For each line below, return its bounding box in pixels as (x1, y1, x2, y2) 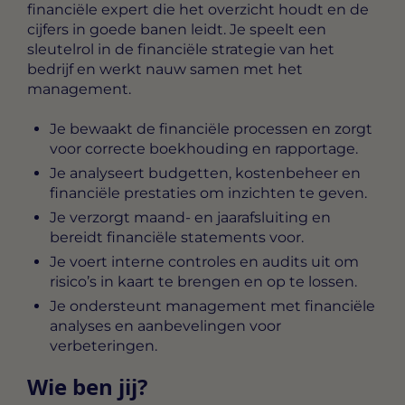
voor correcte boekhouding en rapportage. (50, 140, 358, 158)
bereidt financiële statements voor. (50, 229, 304, 247)
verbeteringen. (50, 337, 157, 355)
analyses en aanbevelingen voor (50, 317, 281, 335)
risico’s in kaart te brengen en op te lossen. (50, 273, 357, 291)
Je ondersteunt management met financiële (50, 297, 375, 316)
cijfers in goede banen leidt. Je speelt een (27, 20, 326, 38)
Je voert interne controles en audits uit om (50, 253, 359, 271)
